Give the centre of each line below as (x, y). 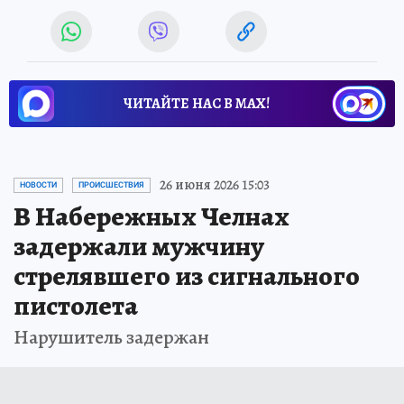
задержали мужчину (139, 247)
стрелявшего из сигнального (187, 276)
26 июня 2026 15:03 (215, 185)
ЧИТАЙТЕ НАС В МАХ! (197, 104)
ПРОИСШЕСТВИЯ (111, 185)
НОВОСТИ (38, 185)
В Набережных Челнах (151, 217)
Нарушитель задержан (111, 338)
